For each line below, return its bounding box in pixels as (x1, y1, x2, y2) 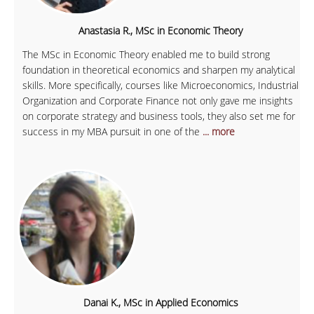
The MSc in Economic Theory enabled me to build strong (22, 48, 270, 62)
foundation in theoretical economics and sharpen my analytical (22, 63, 295, 77)
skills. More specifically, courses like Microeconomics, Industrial (22, 78, 299, 93)
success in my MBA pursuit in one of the (22, 125, 203, 139)
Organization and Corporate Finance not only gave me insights (22, 94, 293, 108)
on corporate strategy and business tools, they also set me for (22, 109, 295, 123)
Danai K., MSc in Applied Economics (83, 295, 238, 309)
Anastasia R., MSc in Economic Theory (78, 24, 243, 38)
